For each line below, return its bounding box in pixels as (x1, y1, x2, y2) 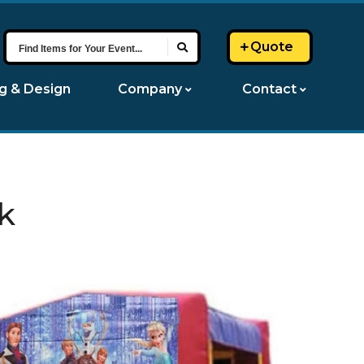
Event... (17, 126, 66, 141)
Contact (241, 81, 297, 97)
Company (118, 81, 183, 97)
